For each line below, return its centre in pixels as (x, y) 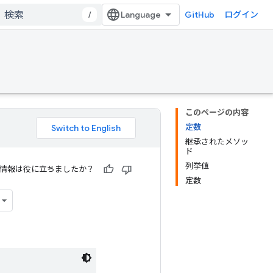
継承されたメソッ (217, 142)
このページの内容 (217, 112)
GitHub (200, 15)
